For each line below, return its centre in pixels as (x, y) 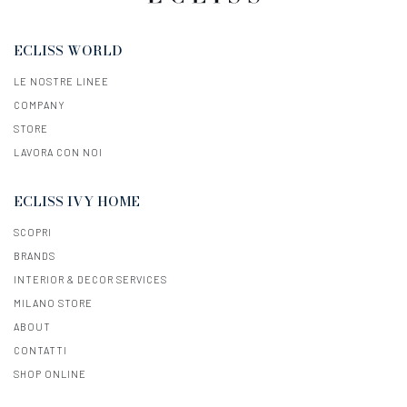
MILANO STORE (53, 303)
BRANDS (35, 256)
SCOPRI (33, 233)
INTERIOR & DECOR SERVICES (90, 280)
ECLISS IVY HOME (77, 202)
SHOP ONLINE (50, 374)
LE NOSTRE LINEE (61, 82)
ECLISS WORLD (68, 51)
